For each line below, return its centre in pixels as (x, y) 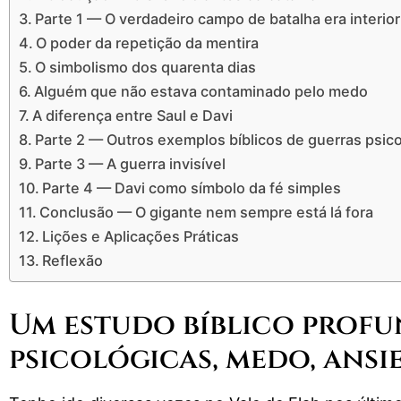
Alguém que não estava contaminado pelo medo (201, 92)
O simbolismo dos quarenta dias (146, 68)
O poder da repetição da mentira (148, 43)
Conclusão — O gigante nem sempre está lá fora (207, 213)
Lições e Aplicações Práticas (141, 237)
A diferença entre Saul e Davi (133, 116)
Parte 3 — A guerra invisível (131, 164)
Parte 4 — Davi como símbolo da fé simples (192, 188)
